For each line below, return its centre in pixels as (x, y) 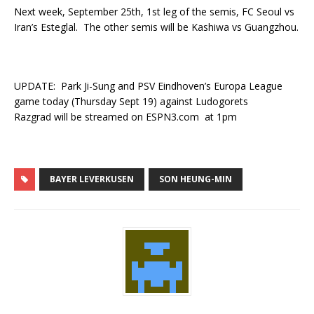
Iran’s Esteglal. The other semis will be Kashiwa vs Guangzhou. (156, 27)
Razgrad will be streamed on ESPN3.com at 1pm (125, 117)
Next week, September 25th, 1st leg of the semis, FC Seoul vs (154, 12)
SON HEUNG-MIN (196, 179)
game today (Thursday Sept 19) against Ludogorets (131, 101)
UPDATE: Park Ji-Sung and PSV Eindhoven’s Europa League (148, 86)
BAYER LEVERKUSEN (92, 179)
